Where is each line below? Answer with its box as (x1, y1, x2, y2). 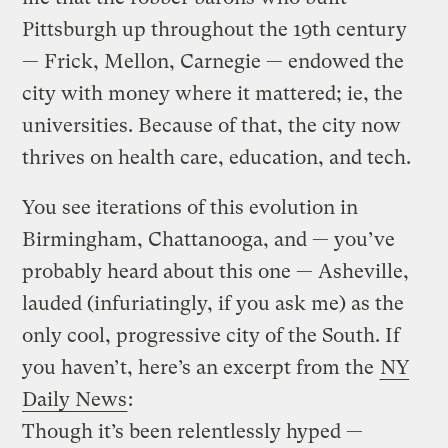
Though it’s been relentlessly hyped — (22, 419, 364, 443)
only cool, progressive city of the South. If (22, 323, 401, 347)
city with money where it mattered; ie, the (22, 81, 404, 105)
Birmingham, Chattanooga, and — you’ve (22, 227, 396, 251)
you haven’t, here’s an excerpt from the (22, 355, 380, 379)
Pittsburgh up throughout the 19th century (22, 17, 408, 41)
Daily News (22, 387, 128, 411)
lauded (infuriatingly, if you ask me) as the (22, 291, 405, 315)
